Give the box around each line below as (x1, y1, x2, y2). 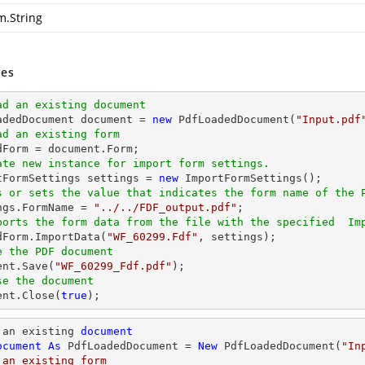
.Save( (15, 260, 55, 272)
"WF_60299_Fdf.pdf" (55, 260, 172, 272)
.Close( (15, 289, 61, 301)
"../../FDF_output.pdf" (94, 201, 237, 213)
